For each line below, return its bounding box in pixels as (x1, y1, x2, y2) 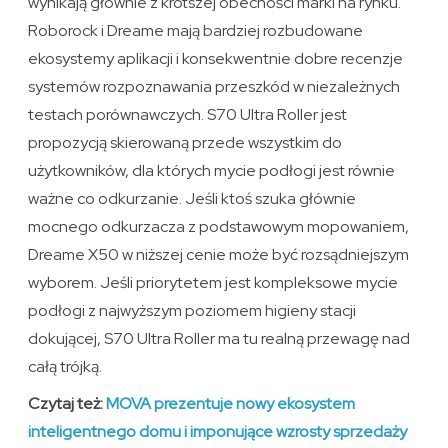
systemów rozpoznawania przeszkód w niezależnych (28, 75, 401, 97)
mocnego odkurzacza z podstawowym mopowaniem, (28, 215, 410, 237)
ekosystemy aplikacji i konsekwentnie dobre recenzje (28, 47, 404, 69)
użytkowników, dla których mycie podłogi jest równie (28, 159, 396, 181)
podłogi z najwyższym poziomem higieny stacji (28, 299, 357, 321)
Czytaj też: (28, 392, 107, 414)
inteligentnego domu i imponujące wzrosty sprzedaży (28, 420, 408, 442)
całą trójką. (28, 355, 103, 377)
